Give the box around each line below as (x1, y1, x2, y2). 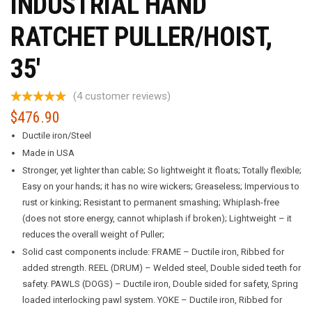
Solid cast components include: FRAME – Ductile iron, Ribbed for (22, 246, 284, 257)
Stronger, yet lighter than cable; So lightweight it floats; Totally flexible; (22, 164, 302, 175)
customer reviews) (82, 89, 171, 102)
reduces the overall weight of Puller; (22, 228, 164, 240)
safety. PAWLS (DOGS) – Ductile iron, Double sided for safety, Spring (22, 278, 298, 289)
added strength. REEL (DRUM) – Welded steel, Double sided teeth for (22, 262, 301, 273)
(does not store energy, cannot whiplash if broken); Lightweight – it (22, 212, 292, 224)
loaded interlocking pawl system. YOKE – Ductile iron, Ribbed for (22, 294, 282, 305)
